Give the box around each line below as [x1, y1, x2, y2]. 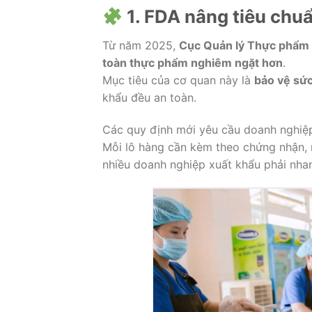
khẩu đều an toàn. [102, 90, 196, 104]
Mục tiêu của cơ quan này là [102, 72, 254, 87]
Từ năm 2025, [102, 38, 179, 52]
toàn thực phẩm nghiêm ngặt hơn [102, 55, 283, 70]
